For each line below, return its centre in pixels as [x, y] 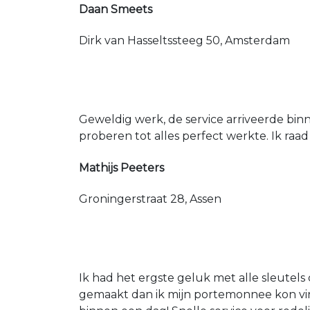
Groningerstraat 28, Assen [150, 199]
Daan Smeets [116, 10]
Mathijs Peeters [121, 167]
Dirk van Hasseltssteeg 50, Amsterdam [184, 41]
